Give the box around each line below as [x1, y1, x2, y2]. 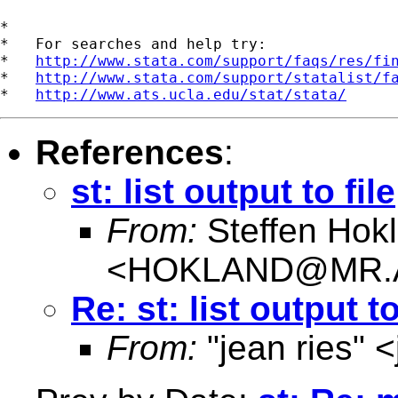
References [36, 132, 224, 171]
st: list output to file [71, 171, 395, 211]
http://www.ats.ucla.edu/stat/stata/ [36, 85, 346, 103]
